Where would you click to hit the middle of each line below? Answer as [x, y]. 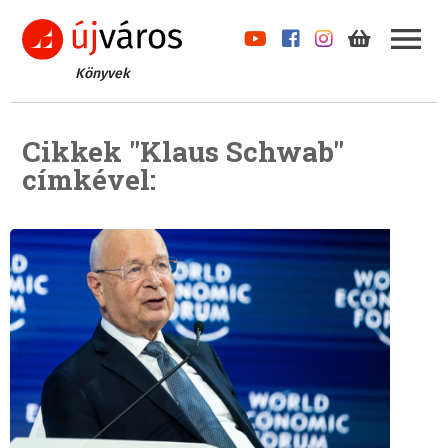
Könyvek [102, 74]
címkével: [89, 180]
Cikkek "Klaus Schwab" [183, 152]
